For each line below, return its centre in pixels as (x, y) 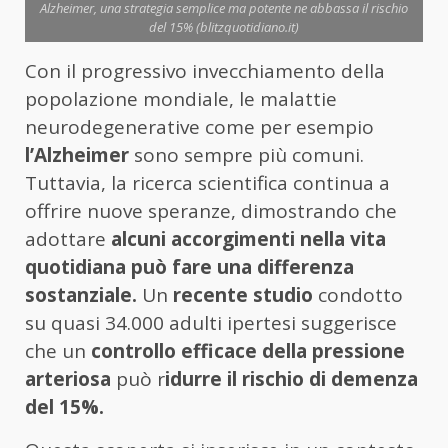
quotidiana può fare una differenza (189, 267)
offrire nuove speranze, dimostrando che (211, 211)
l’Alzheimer (77, 155)
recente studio (243, 295)
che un (58, 351)
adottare (65, 239)
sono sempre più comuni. (246, 155)
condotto (358, 295)
